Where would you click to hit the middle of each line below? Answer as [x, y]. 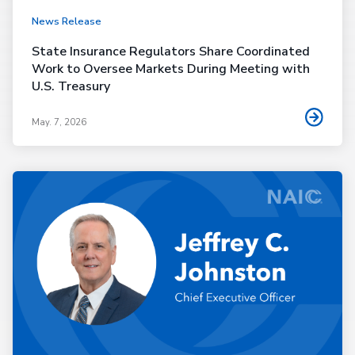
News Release [67, 22]
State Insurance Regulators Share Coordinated [171, 52]
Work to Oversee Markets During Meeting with [171, 69]
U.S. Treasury [71, 87]
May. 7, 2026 [59, 122]
